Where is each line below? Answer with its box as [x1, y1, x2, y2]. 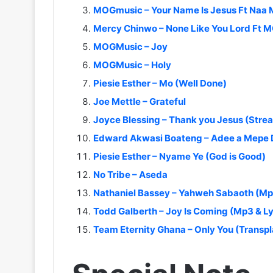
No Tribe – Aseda [93, 168, 168, 180]
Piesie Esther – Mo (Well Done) [93, 77, 227, 89]
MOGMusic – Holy [93, 58, 171, 71]
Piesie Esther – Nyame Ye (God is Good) [93, 150, 266, 162]
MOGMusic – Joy [93, 40, 168, 52]
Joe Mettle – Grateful [93, 95, 186, 107]
